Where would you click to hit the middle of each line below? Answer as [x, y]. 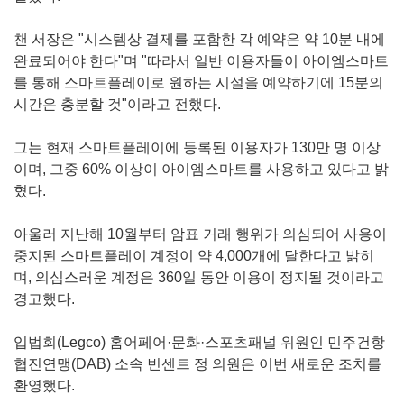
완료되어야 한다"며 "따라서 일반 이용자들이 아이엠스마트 [201, 61]
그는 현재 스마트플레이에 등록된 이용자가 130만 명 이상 [197, 148]
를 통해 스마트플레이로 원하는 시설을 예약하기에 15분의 [198, 83]
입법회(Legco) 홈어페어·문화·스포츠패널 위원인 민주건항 [199, 343]
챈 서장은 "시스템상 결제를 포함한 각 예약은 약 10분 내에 [199, 40]
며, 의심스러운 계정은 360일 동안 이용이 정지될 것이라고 [199, 278]
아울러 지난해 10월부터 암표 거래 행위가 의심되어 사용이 [200, 234]
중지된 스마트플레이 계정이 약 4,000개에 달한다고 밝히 [194, 256]
